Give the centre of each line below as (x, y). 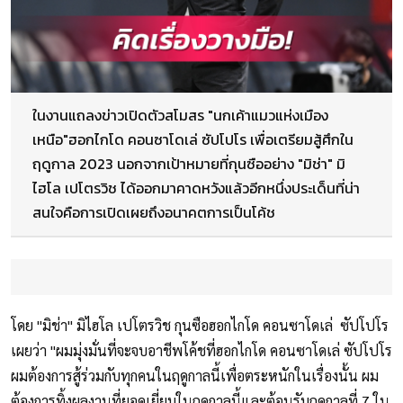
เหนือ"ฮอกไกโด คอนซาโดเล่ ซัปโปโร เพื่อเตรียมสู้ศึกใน (193, 140)
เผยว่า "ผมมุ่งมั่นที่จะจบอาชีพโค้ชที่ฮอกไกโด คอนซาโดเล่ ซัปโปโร (201, 351)
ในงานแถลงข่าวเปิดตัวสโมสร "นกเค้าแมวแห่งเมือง (180, 116)
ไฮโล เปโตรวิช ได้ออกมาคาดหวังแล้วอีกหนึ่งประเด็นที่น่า (196, 188)
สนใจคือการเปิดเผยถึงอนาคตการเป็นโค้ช (154, 213)
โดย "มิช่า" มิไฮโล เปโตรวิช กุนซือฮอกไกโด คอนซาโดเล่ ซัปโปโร (200, 326)
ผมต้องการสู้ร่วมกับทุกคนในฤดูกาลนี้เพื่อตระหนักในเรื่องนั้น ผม (195, 376)
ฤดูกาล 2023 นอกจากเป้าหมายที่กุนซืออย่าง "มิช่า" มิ (189, 164)
